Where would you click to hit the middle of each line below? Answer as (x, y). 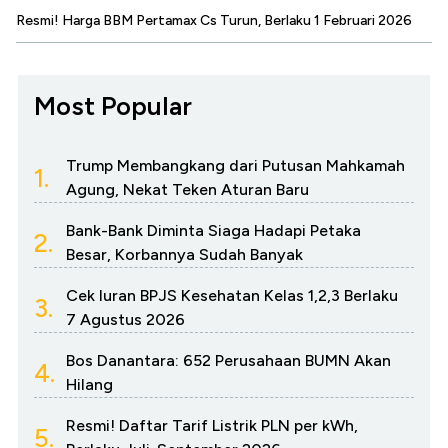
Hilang (89, 384)
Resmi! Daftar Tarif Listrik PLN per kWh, (212, 425)
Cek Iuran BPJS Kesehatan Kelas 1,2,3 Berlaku (232, 295)
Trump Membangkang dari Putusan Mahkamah (235, 165)
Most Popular (113, 105)
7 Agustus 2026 (125, 319)
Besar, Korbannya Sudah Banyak (184, 254)
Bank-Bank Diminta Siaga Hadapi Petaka (213, 230)
